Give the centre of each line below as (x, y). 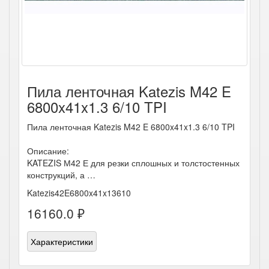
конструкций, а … (61, 175)
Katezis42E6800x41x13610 (79, 193)
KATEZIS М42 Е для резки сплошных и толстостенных (133, 163)
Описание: (48, 151)
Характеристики (62, 241)
